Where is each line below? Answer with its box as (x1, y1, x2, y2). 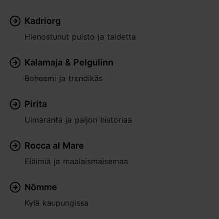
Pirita (24, 99, 47, 109)
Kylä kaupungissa (24, 198, 88, 208)
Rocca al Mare (24, 140, 84, 151)
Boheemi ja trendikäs (24, 73, 103, 83)
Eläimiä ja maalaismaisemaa (24, 156, 128, 166)
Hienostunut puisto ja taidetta (24, 32, 136, 42)
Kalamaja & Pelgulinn (24, 57, 113, 67)
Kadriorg (24, 16, 61, 26)
